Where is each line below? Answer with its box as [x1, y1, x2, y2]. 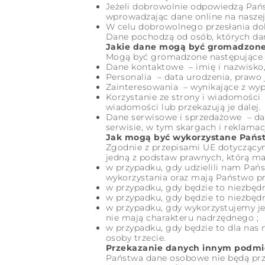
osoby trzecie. [105, 232, 166, 243]
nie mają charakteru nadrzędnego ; [105, 212, 259, 223]
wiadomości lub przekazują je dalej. [105, 102, 261, 112]
